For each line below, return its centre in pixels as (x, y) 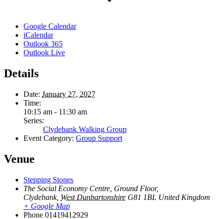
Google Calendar (50, 26)
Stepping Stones (48, 179)
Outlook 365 (43, 44)
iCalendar (38, 35)
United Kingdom (184, 197)
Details (21, 74)
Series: (34, 121)
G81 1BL (142, 197)
